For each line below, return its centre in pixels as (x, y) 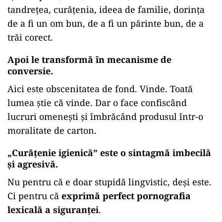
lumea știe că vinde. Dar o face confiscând (97, 103)
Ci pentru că (34, 196)
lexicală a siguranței (53, 210)
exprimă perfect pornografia (126, 196)
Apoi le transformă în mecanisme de (89, 60)
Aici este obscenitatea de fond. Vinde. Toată (100, 89)
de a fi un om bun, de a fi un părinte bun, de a (106, 24)
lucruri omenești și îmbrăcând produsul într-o (105, 117)
